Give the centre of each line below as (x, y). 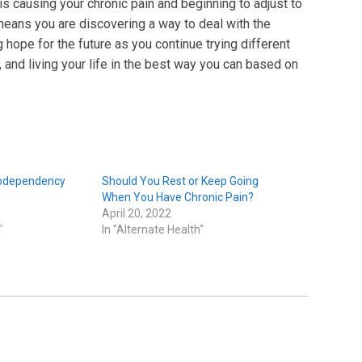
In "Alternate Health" (152, 230)
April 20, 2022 (136, 214)
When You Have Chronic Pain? (177, 198)
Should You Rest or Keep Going (180, 181)
